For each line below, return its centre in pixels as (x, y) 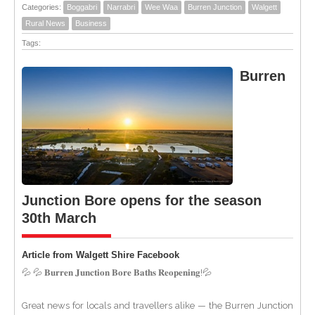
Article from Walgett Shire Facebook (101, 255)
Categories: (43, 7)
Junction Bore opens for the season (142, 200)
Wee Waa (161, 7)
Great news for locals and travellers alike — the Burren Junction (157, 306)
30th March (59, 218)
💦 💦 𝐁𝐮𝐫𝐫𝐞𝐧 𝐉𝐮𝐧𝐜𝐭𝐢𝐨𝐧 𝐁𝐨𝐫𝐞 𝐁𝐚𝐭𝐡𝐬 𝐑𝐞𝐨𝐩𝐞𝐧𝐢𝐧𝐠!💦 (117, 272)
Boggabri (82, 7)
